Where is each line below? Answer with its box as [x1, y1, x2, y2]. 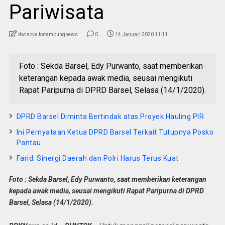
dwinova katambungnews [18, 32, 78, 38]
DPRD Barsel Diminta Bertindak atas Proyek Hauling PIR [16, 113, 204, 121]
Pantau [16, 139, 41, 147]
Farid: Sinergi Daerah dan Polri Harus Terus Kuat [16, 154, 179, 163]
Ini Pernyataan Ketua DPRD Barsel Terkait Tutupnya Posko [16, 128, 214, 137]
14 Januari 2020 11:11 [115, 32, 168, 38]
